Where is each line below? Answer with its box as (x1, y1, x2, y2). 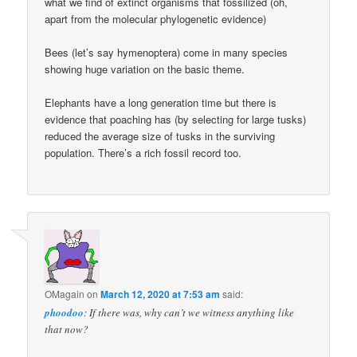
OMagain (45, 287, 85, 301)
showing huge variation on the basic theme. (45, 61, 245, 76)
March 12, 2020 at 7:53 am (100, 287, 221, 302)
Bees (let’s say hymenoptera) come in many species (45, 44, 288, 60)
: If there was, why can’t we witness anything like (84, 305, 295, 320)
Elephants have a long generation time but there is (45, 94, 277, 110)
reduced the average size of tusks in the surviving (45, 127, 276, 143)
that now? (45, 322, 89, 337)
